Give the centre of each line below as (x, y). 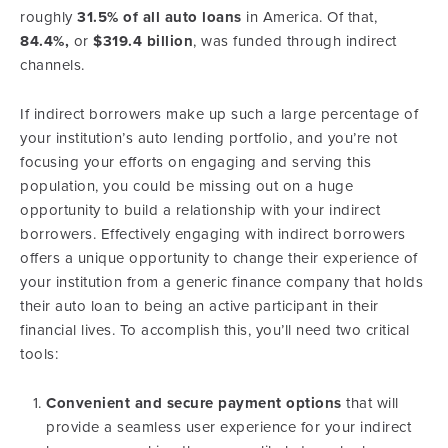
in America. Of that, (311, 17)
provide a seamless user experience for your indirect (228, 427)
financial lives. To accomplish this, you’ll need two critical (215, 330)
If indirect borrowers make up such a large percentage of (219, 114)
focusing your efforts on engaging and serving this (195, 162)
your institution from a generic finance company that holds (221, 282)
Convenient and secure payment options (196, 403)
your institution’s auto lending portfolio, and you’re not (209, 138)
